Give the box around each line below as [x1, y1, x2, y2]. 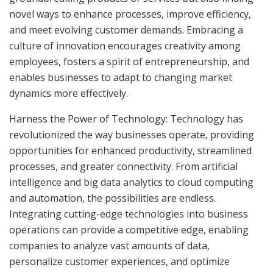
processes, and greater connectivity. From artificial [9, 160, 238, 174]
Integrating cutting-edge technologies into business [9, 207, 248, 221]
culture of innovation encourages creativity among [9, 39, 241, 53]
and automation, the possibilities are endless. [9, 191, 216, 205]
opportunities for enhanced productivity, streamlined [9, 144, 252, 158]
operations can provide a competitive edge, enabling [9, 223, 249, 237]
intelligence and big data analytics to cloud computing [9, 175, 253, 190]
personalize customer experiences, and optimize [9, 255, 230, 269]
